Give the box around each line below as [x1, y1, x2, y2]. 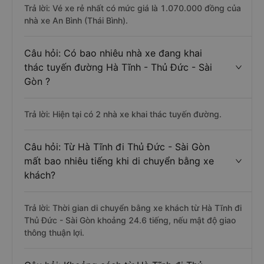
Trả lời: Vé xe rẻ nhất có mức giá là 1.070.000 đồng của [24, 3, 241, 13]
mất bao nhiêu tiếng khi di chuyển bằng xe [24, 155, 214, 167]
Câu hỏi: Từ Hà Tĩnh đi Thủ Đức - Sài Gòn [24, 141, 210, 153]
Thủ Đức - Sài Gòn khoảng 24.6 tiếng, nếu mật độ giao [24, 215, 236, 225]
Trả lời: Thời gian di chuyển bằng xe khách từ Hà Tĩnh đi [24, 203, 242, 213]
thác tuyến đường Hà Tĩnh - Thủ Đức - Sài [24, 61, 212, 73]
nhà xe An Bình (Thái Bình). [24, 15, 128, 25]
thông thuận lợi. [24, 227, 84, 237]
